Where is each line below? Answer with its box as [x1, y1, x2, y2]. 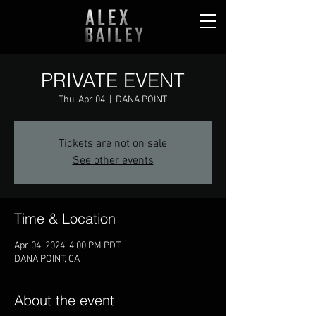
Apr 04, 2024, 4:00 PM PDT [14, 240, 121, 252]
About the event [14, 291, 114, 309]
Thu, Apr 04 [59, 94, 105, 106]
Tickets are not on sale [59, 137, 167, 151]
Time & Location [14, 209, 116, 227]
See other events [72, 154, 154, 168]
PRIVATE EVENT [41, 68, 185, 92]
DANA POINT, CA [14, 253, 80, 265]
